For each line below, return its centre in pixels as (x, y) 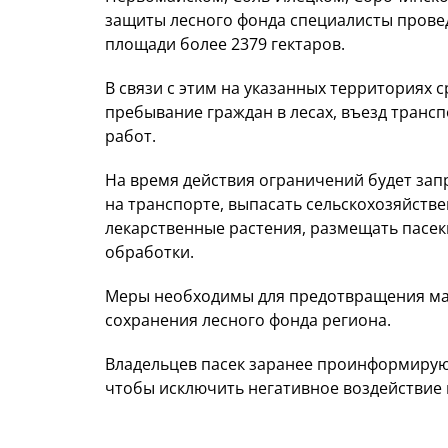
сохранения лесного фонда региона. (248, 320)
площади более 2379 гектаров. (225, 44)
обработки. (149, 252)
